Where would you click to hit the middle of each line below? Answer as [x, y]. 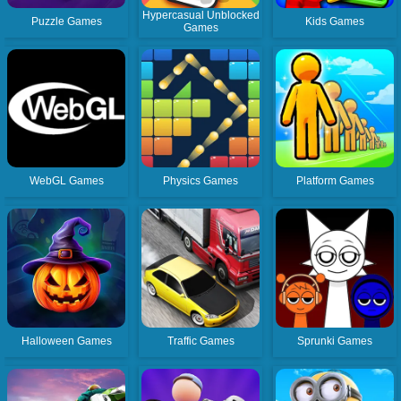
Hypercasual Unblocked [200, 16]
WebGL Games [66, 181]
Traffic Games [200, 341]
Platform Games [335, 181]
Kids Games [335, 22]
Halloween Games [66, 341]
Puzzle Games [66, 22]
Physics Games [201, 181]
